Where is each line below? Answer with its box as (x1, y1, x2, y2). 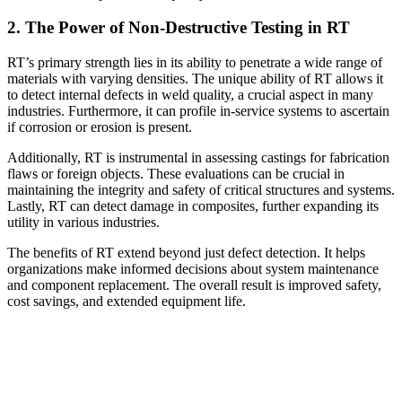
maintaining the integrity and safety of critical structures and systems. (7, 182, 395, 198)
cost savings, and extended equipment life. (7, 293, 246, 310)
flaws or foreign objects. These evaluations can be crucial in (7, 166, 345, 182)
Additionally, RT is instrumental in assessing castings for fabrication (7, 150, 389, 166)
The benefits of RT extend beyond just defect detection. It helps (7, 245, 365, 261)
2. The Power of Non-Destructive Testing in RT (7, 18, 350, 38)
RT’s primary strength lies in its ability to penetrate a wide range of (7, 55, 382, 71)
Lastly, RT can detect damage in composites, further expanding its (7, 198, 379, 214)
